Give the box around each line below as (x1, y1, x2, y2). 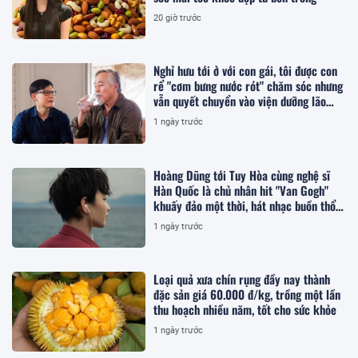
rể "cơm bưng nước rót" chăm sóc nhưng (153, 77, 344, 95)
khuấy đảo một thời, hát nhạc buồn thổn (153, 196, 342, 214)
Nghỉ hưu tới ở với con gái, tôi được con (153, 62, 338, 80)
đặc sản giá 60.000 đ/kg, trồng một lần (153, 284, 341, 303)
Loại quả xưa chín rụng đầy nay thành (153, 269, 331, 288)
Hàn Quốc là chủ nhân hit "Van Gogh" (153, 181, 329, 199)
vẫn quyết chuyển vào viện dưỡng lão (153, 92, 327, 110)
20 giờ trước (153, 13, 202, 23)
